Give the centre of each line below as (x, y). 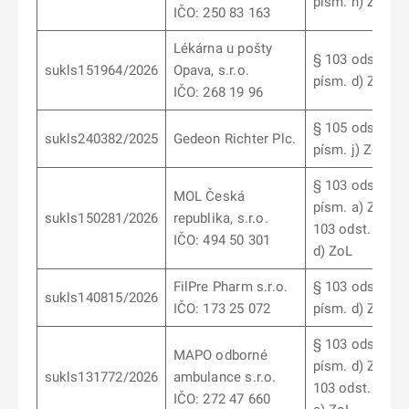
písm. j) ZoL (350, 150)
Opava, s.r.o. (211, 70)
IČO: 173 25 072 (222, 309)
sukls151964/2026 (101, 70)
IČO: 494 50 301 (222, 240)
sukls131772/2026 (101, 377)
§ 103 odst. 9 (353, 287)
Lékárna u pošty (223, 48)
